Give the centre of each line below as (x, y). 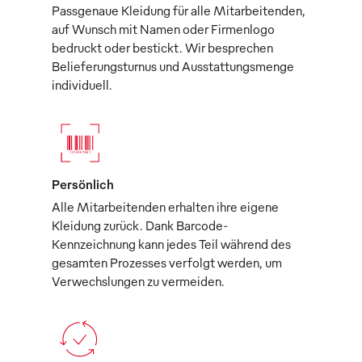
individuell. (82, 84)
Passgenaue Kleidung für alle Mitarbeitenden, (179, 10)
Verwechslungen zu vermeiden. (138, 281)
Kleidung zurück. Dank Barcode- (140, 225)
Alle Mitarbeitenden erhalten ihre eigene (165, 206)
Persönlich (83, 184)
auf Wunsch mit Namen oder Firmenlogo (163, 29)
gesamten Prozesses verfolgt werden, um (167, 262)
